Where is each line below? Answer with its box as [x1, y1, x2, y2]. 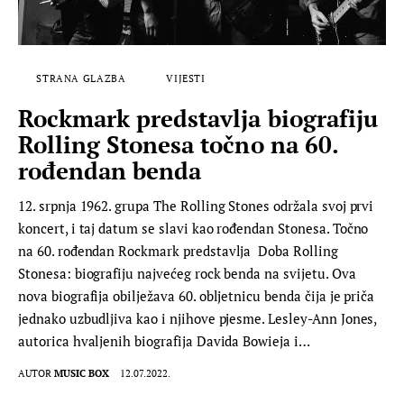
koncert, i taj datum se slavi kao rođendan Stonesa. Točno [18, 218, 369, 237]
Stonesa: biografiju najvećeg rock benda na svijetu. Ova [18, 263, 356, 282]
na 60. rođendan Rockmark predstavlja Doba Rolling [18, 241, 338, 260]
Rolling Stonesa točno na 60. [18, 128, 339, 160]
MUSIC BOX [54, 366, 110, 380]
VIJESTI [165, 71, 206, 85]
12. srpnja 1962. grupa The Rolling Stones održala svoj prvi [18, 196, 374, 215]
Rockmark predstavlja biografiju [18, 102, 378, 133]
